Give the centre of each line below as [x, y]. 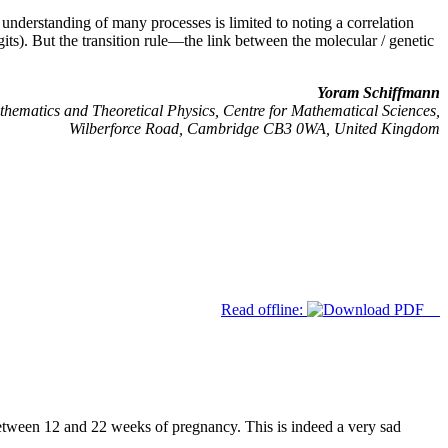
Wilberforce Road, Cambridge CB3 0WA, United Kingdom [254, 128]
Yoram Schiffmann [378, 92]
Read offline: [264, 310]
